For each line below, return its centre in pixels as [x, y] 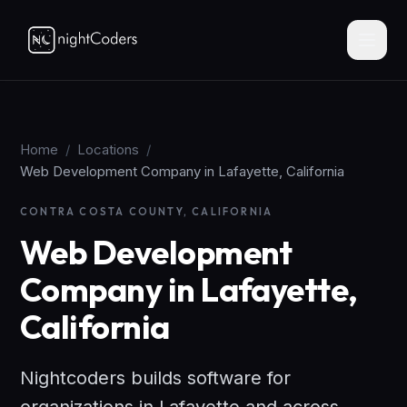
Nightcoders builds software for [155, 378]
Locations [108, 149]
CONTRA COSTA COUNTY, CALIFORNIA [147, 212]
